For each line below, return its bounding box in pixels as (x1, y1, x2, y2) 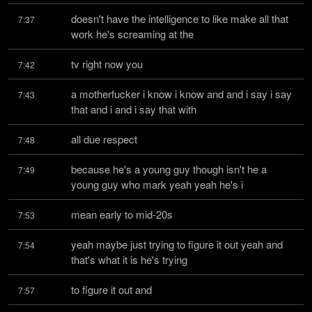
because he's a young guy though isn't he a (71, 162, 267, 176)
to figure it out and (71, 282, 152, 297)
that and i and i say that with (71, 102, 196, 116)
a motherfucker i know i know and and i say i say (71, 86, 292, 101)
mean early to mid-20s (71, 207, 173, 221)
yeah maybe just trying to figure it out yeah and (71, 237, 283, 251)
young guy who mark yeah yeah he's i (71, 177, 243, 192)
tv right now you (71, 56, 143, 71)
